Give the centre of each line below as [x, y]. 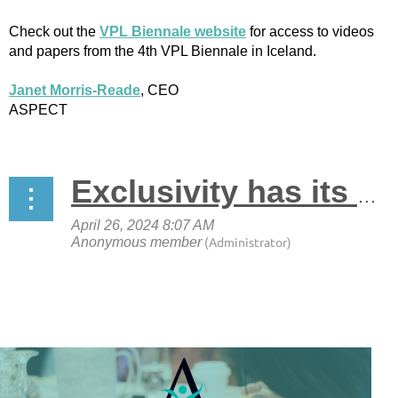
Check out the [54, 31]
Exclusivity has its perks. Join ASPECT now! [367, 195]
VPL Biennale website [173, 31]
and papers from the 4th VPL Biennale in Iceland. [163, 51]
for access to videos [310, 31]
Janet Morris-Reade [75, 90]
